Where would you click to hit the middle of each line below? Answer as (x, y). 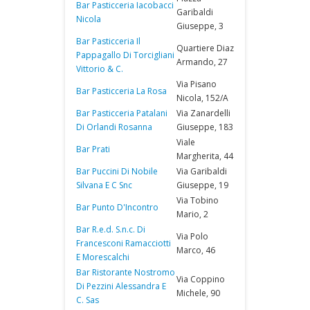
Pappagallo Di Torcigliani (125, 55)
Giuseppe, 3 (200, 26)
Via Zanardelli (203, 113)
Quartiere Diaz (205, 48)
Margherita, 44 (205, 156)
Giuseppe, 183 (205, 127)
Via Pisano (197, 84)
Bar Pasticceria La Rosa (121, 91)
